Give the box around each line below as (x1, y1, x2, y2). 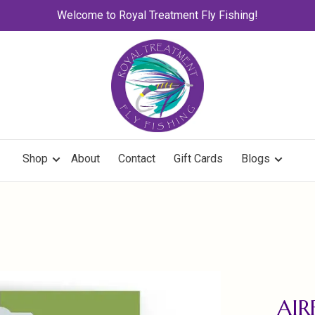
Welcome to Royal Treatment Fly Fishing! (57, 8, 258, 22)
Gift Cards (173, 152, 223, 165)
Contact (117, 152, 155, 165)
